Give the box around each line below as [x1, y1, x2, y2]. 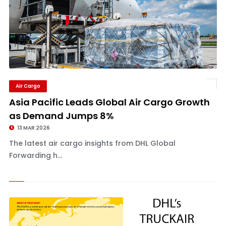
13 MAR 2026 [16, 124, 50, 132]
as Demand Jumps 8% [9, 109, 114, 122]
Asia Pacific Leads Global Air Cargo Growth [9, 96, 210, 108]
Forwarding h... [9, 150, 62, 160]
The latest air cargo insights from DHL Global [9, 138, 176, 148]
